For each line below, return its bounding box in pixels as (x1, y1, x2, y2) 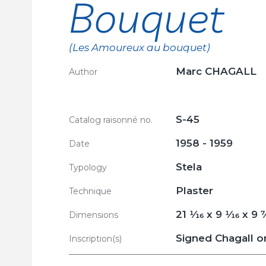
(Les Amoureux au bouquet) (69, 42, 210, 53)
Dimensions (69, 210, 118, 220)
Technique (69, 186, 112, 197)
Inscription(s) (69, 233, 122, 244)
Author (69, 66, 97, 77)
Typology (69, 162, 107, 173)
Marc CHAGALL (176, 65, 256, 77)
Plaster (176, 185, 213, 197)
